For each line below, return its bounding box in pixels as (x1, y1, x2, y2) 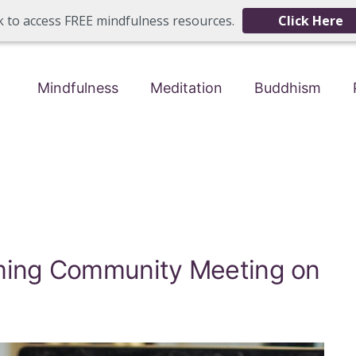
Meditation (150, 79, 222, 97)
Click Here (278, 12, 343, 29)
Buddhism (254, 79, 321, 97)
